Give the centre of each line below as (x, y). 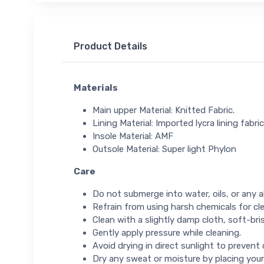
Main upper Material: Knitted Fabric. (164, 110)
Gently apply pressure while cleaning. (167, 232)
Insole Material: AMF (133, 136)
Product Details (110, 47)
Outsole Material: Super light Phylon (164, 149)
